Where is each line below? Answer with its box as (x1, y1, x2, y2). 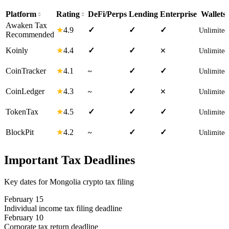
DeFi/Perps (88, 10, 127, 18)
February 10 (4, 213, 43, 222)
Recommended (6, 30, 54, 39)
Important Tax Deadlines (4, 153, 135, 167)
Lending (129, 10, 158, 18)
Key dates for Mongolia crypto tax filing (4, 177, 134, 186)
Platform (6, 10, 36, 18)
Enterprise (160, 10, 197, 18)
